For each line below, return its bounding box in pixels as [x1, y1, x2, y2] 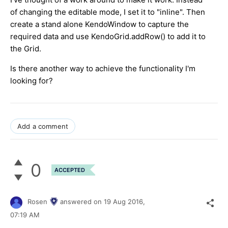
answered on [60, 197, 104, 206]
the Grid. [10, 44, 41, 54]
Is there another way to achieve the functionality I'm [10, 64, 195, 74]
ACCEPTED [54, 166, 85, 174]
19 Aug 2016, [104, 197, 147, 206]
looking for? [10, 76, 53, 86]
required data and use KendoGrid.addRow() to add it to [10, 32, 206, 42]
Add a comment [17, 122, 69, 131]
